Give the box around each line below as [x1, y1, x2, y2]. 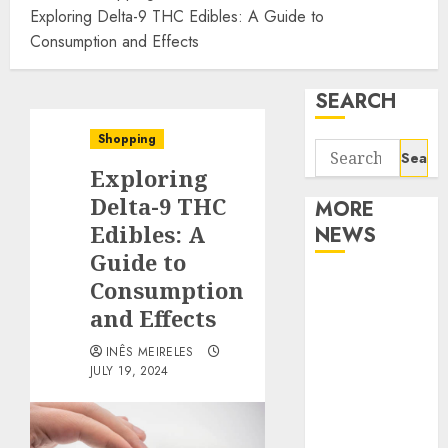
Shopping [98, 130, 156, 148]
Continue [315, 324, 385, 346]
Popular [315, 399, 377, 421]
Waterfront [315, 424, 403, 446]
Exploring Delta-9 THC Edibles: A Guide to [30, 5, 324, 28]
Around [315, 374, 374, 396]
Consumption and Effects [30, 30, 199, 53]
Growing [315, 349, 383, 371]
